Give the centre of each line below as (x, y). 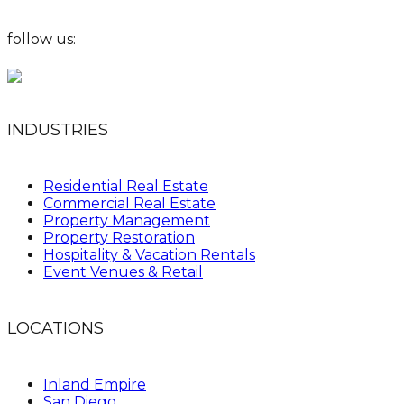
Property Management (127, 221)
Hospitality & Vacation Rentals (149, 255)
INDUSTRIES (58, 130)
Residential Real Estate (126, 187)
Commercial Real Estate (129, 204)
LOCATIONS (55, 329)
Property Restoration (119, 238)
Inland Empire (95, 385)
